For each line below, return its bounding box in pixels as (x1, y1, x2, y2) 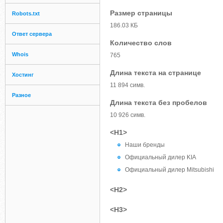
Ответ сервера (12, 31, 52, 37)
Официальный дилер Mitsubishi (125, 166, 214, 173)
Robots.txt (12, 10, 40, 16)
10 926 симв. (110, 111, 145, 118)
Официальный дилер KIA (125, 154, 196, 161)
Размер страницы (110, 9, 172, 17)
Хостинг (12, 72, 34, 78)
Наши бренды (125, 141, 165, 148)
